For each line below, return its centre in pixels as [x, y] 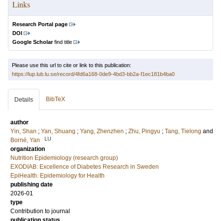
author [19, 122]
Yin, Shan [23, 131]
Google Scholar [33, 42]
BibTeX [55, 99]
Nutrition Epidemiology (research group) [64, 158]
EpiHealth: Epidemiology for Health [57, 176]
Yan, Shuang [58, 131]
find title [62, 42]
